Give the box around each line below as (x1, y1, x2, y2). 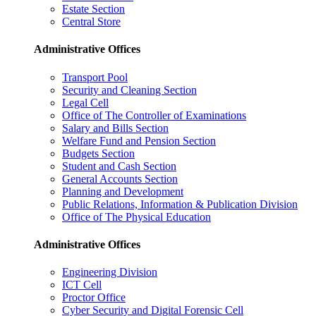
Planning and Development (62, 185, 183, 197)
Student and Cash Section (62, 159, 176, 172)
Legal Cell (62, 96, 109, 109)
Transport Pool (62, 71, 128, 83)
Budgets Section (62, 147, 135, 159)
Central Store (62, 16, 121, 28)
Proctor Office (62, 291, 126, 304)
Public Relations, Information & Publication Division (62, 197, 298, 210)
